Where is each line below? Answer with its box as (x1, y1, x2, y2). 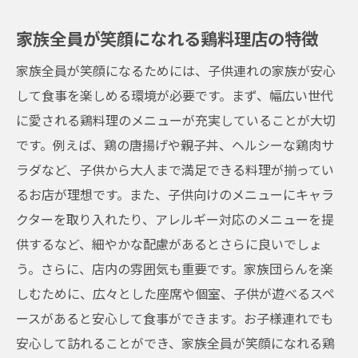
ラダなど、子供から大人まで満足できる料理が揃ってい (16, 160, 334, 179)
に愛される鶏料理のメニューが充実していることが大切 (16, 110, 336, 129)
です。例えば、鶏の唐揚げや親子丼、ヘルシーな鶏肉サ (16, 135, 334, 154)
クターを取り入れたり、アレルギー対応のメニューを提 (16, 209, 334, 229)
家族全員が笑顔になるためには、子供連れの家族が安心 (16, 61, 336, 80)
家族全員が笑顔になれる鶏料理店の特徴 (16, 26, 318, 50)
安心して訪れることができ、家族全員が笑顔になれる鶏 (16, 333, 335, 352)
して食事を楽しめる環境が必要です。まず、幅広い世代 (16, 86, 333, 105)
